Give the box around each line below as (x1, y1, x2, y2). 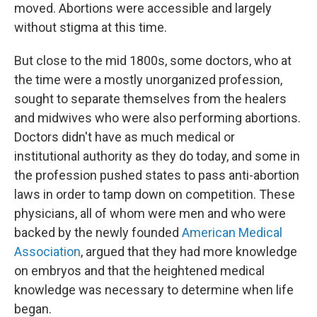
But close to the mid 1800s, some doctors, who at (14, 53, 292, 68)
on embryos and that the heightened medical (14, 263, 265, 278)
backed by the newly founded (14, 225, 182, 240)
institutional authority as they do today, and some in (14, 149, 300, 163)
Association (14, 244, 81, 259)
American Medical (182, 225, 282, 240)
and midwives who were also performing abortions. (14, 110, 301, 125)
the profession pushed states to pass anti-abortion (14, 168, 299, 183)
